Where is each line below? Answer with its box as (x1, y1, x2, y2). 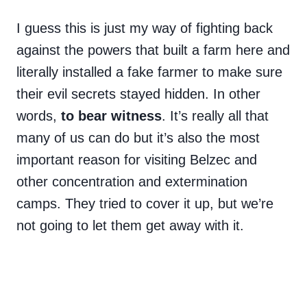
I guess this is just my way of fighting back (16, 21, 273, 36)
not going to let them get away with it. (16, 218, 244, 234)
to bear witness (61, 108, 162, 124)
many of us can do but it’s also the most (16, 130, 260, 146)
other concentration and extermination (16, 174, 247, 190)
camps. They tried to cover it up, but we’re (16, 196, 273, 212)
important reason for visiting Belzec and (16, 152, 257, 168)
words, (16, 108, 61, 124)
